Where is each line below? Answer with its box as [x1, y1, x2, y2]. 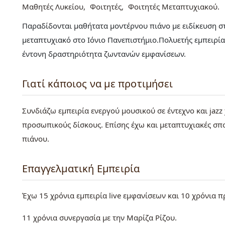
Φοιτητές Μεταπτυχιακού [128, 2, 217, 12]
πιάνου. [22, 134, 49, 144]
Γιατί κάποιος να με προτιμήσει [22, 77, 173, 91]
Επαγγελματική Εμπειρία [22, 162, 140, 176]
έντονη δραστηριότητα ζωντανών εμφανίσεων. [22, 49, 186, 59]
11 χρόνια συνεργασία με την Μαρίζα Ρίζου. [22, 212, 177, 223]
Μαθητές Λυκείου [22, 2, 83, 12]
